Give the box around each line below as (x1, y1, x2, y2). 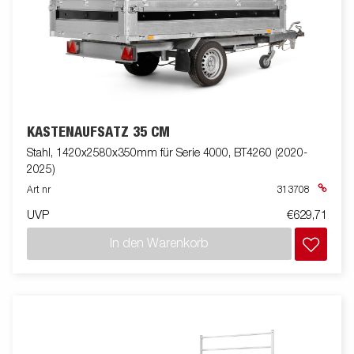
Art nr (27, 186, 51, 196)
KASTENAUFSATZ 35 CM (27, 125, 170, 140)
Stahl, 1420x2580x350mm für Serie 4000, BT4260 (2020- (27, 148, 307, 160)
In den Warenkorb (110, 237, 209, 250)
